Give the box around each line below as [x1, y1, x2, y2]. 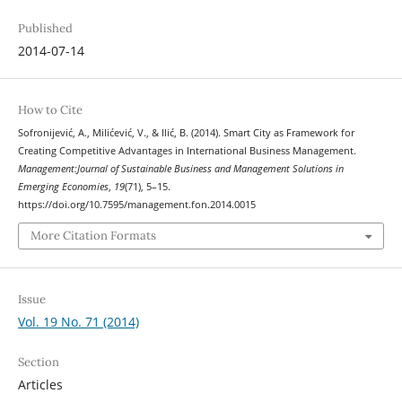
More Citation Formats [30, 228, 156, 244]
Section [17, 354, 59, 371]
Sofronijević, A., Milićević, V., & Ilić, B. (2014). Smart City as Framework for [17, 126, 354, 139]
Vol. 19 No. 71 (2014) [17, 313, 139, 331]
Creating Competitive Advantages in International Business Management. [17, 144, 356, 157]
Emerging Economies [17, 179, 109, 193]
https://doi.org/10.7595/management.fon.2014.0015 [17, 197, 256, 211]
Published [17, 20, 73, 36]
